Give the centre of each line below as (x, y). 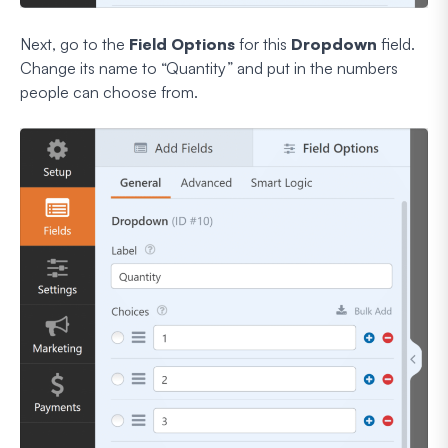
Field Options (182, 44)
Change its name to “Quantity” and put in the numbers (209, 68)
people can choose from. (109, 92)
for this (263, 44)
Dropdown (334, 44)
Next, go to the (74, 44)
